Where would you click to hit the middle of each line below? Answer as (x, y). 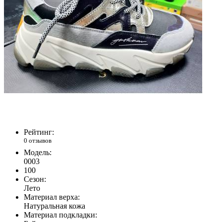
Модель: (38, 152)
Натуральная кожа (55, 206)
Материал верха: (52, 197)
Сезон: (35, 179)
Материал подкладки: (60, 215)
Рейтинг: (39, 132)
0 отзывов (38, 141)
